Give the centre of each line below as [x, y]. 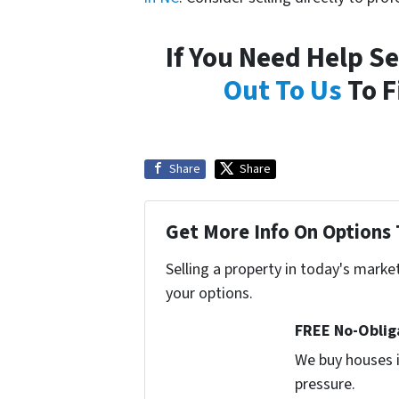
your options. [209, 293]
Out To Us [283, 91]
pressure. [326, 384]
